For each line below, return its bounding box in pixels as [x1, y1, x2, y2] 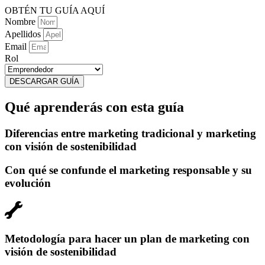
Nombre [5, 16, 38, 27]
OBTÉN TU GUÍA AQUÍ [5, 5, 105, 15]
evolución [5, 177, 51, 190]
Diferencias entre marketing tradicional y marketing [5, 127, 256, 140]
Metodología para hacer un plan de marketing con [5, 232, 250, 245]
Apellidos [5, 28, 43, 39]
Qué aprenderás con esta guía [5, 99, 184, 115]
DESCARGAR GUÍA [9, 76, 79, 86]
